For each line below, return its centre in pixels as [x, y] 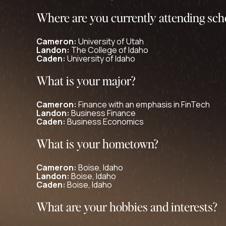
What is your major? [86, 80]
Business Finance [103, 113]
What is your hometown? [97, 144]
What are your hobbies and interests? [127, 207]
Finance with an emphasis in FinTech [143, 104]
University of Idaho [100, 59]
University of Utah [110, 41]
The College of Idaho [109, 50]
